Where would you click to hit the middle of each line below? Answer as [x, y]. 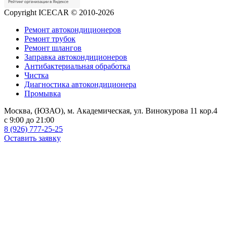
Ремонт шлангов [53, 48]
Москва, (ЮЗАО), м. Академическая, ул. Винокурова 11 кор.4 [111, 110]
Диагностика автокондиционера [80, 84]
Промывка [43, 93]
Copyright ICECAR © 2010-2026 [59, 12]
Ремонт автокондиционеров [73, 29]
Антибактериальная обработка [77, 66]
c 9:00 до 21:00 [29, 120]
